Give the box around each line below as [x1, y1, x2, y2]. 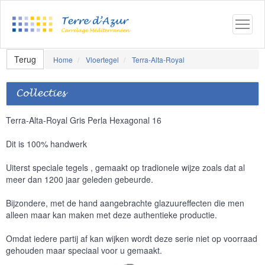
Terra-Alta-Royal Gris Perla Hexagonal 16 [6, 114, 161, 126]
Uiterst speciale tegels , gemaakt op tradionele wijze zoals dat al [6, 161, 245, 173]
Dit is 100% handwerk [6, 138, 87, 150]
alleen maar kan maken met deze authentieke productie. [6, 209, 217, 221]
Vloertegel [86, 54, 119, 64]
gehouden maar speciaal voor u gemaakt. [6, 244, 162, 256]
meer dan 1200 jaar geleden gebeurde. [6, 173, 153, 185]
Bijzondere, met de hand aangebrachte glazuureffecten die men [6, 197, 244, 209]
